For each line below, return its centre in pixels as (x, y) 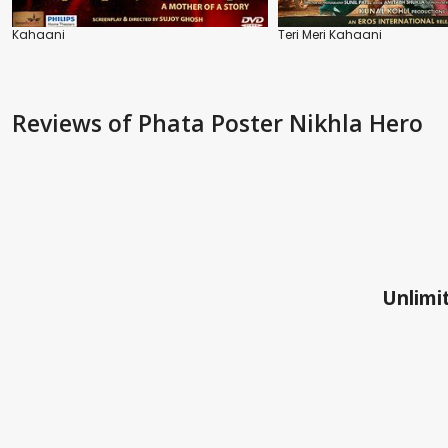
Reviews (60, 123)
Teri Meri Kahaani (330, 35)
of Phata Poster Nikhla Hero (265, 123)
